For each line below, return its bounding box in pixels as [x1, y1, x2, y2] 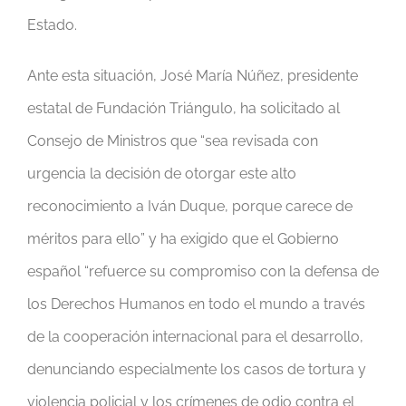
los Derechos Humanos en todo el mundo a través [27, 295, 365, 314]
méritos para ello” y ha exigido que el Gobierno [27, 230, 339, 248]
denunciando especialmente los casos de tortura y [27, 361, 366, 379]
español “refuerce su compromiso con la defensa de [27, 263, 379, 281]
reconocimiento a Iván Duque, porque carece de [27, 198, 353, 216]
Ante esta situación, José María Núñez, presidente [27, 67, 358, 85]
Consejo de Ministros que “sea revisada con [27, 132, 318, 150]
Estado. [27, 16, 77, 34]
